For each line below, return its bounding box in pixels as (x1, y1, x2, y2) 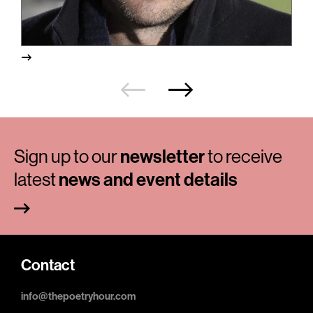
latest (14, 169, 59, 191)
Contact (21, 256, 75, 275)
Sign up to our (14, 146, 120, 168)
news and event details (59, 169, 238, 191)
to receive (205, 146, 282, 168)
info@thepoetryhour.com (21, 290, 136, 303)
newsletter (120, 146, 205, 168)
